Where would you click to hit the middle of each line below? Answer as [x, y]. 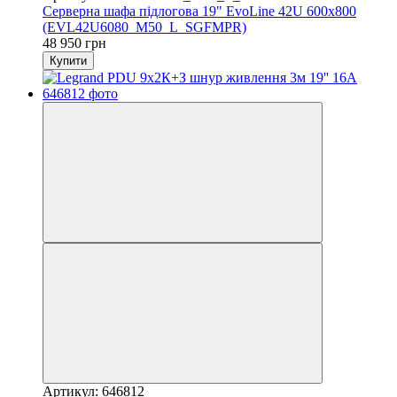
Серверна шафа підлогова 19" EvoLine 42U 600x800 [199, 11]
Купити [68, 60]
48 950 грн [74, 43]
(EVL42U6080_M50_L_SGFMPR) [144, 27]
